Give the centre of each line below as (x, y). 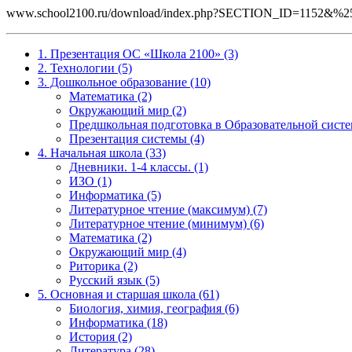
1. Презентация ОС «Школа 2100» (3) (138, 54)
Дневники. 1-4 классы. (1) (139, 167)
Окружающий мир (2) (128, 110)
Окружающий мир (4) (128, 252)
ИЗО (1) (90, 181)
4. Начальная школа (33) (102, 153)
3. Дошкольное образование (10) (124, 82)
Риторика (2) (103, 266)
